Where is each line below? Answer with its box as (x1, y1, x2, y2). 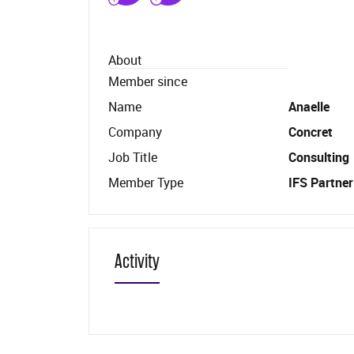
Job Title (108, 149, 157, 166)
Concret (288, 123, 333, 141)
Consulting (288, 149, 349, 166)
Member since (108, 73, 187, 90)
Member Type (108, 174, 183, 191)
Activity (115, 249, 160, 273)
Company (108, 123, 162, 141)
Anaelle (288, 98, 330, 115)
